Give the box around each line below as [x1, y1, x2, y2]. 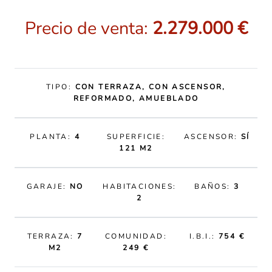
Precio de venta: [24, 16, 152, 40]
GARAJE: [26, 182, 70, 191]
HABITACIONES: [103, 182, 177, 191]
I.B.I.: [189, 231, 219, 241]
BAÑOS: [194, 182, 234, 191]
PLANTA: [30, 132, 75, 141]
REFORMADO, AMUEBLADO [73, 93, 199, 103]
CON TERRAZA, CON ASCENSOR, [75, 82, 226, 92]
